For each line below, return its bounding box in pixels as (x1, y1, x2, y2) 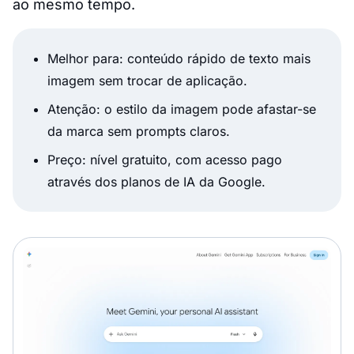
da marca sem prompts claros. (47, 123, 230, 140)
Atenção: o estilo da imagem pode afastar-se (47, 101, 316, 118)
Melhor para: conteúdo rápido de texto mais (47, 51, 311, 67)
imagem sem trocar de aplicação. (47, 73, 247, 89)
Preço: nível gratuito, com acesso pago (47, 152, 282, 168)
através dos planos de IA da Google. (47, 174, 265, 190)
